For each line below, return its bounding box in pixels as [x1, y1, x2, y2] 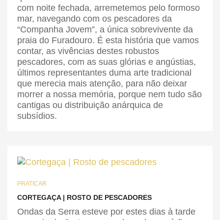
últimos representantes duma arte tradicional [17, 68, 192, 78]
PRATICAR [17, 180, 47, 187]
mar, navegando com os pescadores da [17, 14, 172, 24]
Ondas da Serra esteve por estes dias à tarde [17, 206, 195, 217]
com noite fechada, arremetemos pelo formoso [17, 3, 200, 13]
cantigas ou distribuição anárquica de [17, 100, 163, 110]
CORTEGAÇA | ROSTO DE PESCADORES [17, 193, 152, 201]
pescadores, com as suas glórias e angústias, [17, 57, 196, 67]
